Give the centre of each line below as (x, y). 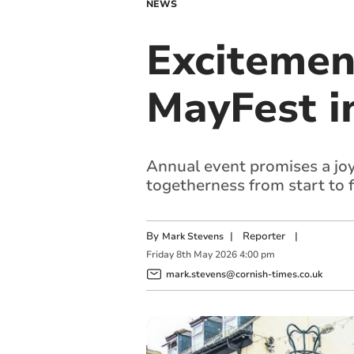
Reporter (264, 236)
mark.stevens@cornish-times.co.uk (244, 274)
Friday (160, 255)
